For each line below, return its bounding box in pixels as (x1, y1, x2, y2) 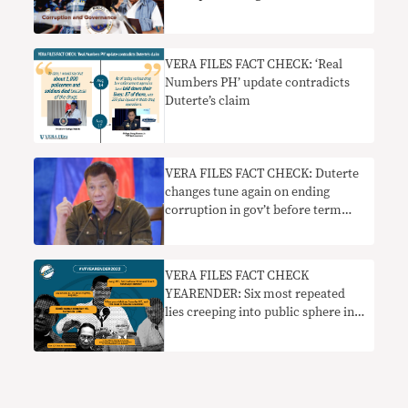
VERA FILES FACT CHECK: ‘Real (165, 58, 343, 72)
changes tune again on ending (165, 186, 331, 199)
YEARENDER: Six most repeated (165, 287, 346, 301)
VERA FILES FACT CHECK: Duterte (165, 168, 360, 181)
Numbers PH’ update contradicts (165, 76, 351, 90)
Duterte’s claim (165, 95, 251, 108)
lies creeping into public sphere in (165, 305, 355, 319)
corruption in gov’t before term (165, 204, 342, 218)
